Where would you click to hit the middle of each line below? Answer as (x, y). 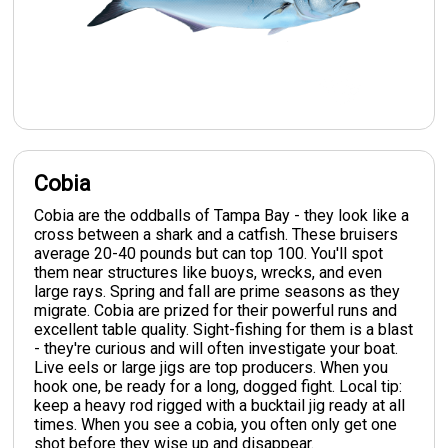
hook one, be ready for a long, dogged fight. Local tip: (218, 386)
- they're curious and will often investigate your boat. (216, 348)
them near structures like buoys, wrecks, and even (208, 272)
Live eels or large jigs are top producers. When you (211, 367)
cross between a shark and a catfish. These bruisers (216, 234)
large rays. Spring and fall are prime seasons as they (217, 291)
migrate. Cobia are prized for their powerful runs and (216, 310)
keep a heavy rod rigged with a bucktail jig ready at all (220, 405)
